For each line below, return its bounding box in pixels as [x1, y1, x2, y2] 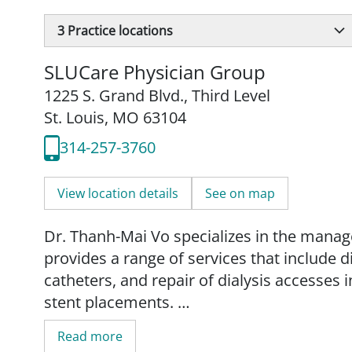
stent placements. [44, 291, 178, 313]
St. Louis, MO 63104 [44, 106, 186, 128]
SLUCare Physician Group [44, 58, 266, 85]
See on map [205, 184, 275, 202]
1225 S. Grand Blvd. [44, 84, 184, 106]
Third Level [192, 84, 270, 106]
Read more [57, 327, 123, 345]
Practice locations [64, 21, 173, 39]
